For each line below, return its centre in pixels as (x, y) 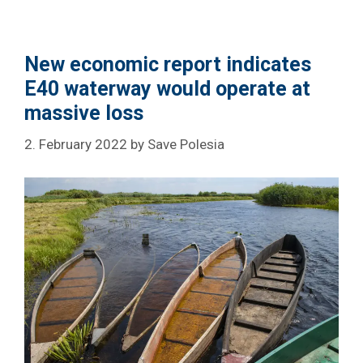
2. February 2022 (76, 145)
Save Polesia (186, 145)
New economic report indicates (168, 64)
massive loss (84, 113)
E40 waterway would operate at (167, 88)
